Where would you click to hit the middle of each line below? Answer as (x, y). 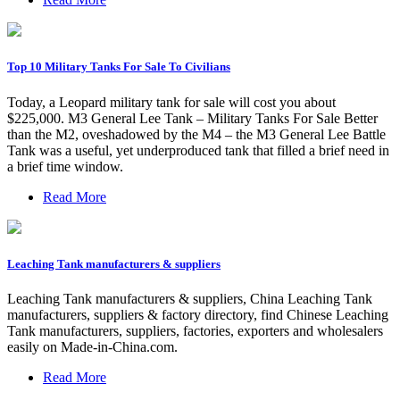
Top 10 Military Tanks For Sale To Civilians (119, 67)
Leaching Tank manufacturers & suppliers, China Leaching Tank (190, 298)
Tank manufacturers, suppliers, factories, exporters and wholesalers (195, 330)
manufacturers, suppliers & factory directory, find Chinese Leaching (198, 314)
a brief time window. (65, 166)
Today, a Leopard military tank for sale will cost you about (171, 102)
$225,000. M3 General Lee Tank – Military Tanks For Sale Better (192, 118)
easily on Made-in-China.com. (92, 346)
